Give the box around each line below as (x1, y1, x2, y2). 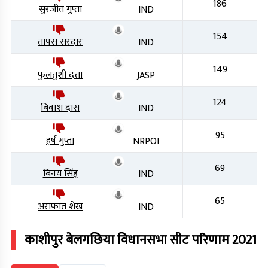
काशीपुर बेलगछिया (25, 229, 114, 252)
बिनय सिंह (42, 166, 78, 182)
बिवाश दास (41, 100, 80, 117)
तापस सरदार (38, 34, 83, 51)
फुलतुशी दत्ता (38, 67, 83, 84)
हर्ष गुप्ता (46, 133, 74, 150)
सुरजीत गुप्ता (38, 1, 82, 18)
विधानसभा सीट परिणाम (114, 229, 232, 252)
